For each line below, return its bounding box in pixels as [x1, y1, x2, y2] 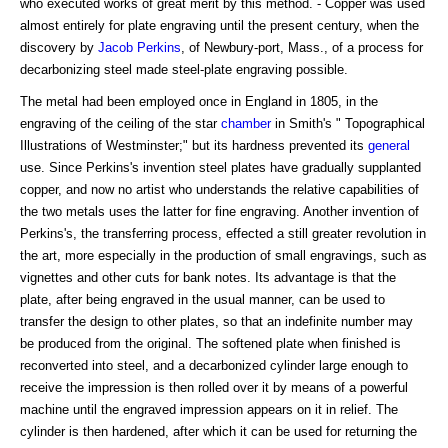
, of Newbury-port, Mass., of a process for [181, 40, 423, 56]
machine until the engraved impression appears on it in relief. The [20, 402, 398, 418]
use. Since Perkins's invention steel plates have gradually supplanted [20, 160, 421, 176]
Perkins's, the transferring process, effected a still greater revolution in [20, 226, 426, 242]
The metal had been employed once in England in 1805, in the [20, 94, 378, 110]
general [368, 138, 410, 154]
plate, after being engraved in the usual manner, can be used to [20, 292, 385, 308]
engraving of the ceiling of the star [20, 116, 221, 132]
